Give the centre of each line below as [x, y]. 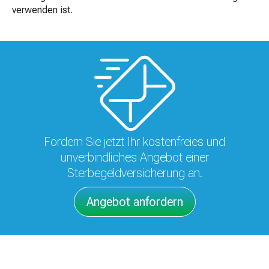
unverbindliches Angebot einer [134, 157]
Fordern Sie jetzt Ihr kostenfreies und [134, 142]
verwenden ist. [42, 10]
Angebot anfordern [134, 202]
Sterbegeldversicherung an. [134, 173]
